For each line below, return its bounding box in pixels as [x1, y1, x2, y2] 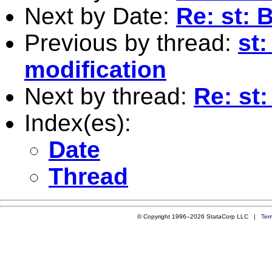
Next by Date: [24, 2, 176, 29]
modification [24, 56, 166, 83]
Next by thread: [24, 83, 194, 109]
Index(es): [24, 109, 131, 136]
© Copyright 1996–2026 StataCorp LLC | [137, 212, 261, 220]
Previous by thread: [24, 29, 238, 56]
